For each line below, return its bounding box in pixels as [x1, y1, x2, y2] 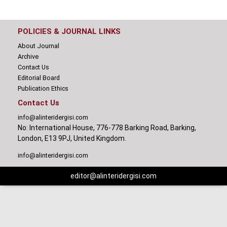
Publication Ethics [18, 84, 68, 92]
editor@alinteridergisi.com [70, 171, 157, 180]
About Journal [18, 42, 59, 50]
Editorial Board [18, 73, 60, 82]
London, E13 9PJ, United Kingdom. [18, 134, 126, 142]
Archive [18, 52, 39, 60]
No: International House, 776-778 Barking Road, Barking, [18, 123, 196, 132]
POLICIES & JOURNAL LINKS [18, 26, 121, 36]
